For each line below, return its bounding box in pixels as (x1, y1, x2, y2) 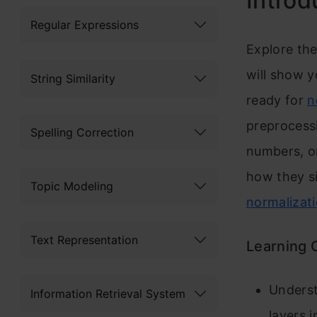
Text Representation (30, 232, 138, 247)
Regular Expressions (30, 17, 139, 32)
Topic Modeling (30, 178, 113, 193)
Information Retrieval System (30, 286, 185, 301)
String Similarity (30, 71, 115, 86)
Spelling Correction (30, 125, 134, 139)
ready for (246, 93, 308, 108)
